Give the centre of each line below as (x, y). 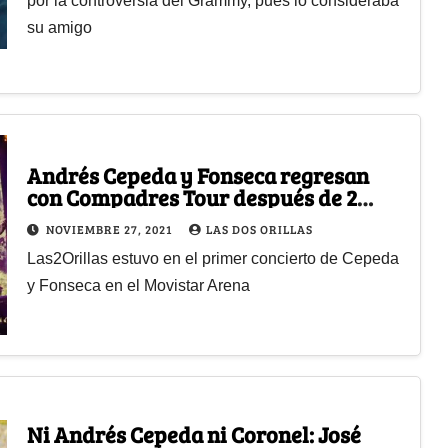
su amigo (59, 27)
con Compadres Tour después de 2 (191, 197)
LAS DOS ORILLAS (259, 229)
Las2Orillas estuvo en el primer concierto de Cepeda (212, 259)
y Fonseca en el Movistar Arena (138, 286)
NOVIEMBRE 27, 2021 (110, 229)
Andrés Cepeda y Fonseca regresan (197, 175)
